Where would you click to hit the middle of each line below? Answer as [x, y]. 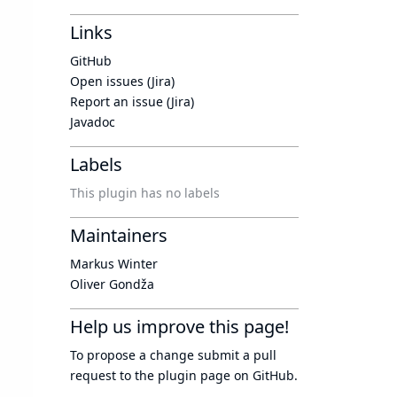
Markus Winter [114, 264]
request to [102, 375]
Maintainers [119, 235]
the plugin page [183, 375]
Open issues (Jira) [122, 81]
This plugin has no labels [145, 193]
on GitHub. [264, 375]
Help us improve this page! [179, 327]
